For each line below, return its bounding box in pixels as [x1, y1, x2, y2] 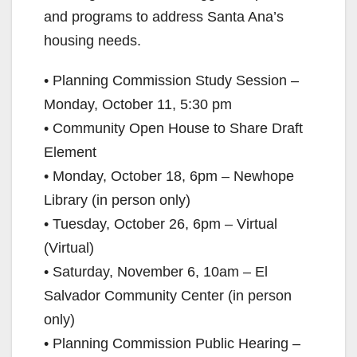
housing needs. [44, 32, 141, 49]
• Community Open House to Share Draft [44, 120, 303, 136]
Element [44, 143, 96, 160]
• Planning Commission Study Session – [44, 72, 299, 88]
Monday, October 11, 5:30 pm [44, 96, 232, 112]
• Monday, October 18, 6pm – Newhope [44, 167, 294, 184]
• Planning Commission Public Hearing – [44, 335, 300, 351]
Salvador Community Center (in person [44, 287, 292, 304]
